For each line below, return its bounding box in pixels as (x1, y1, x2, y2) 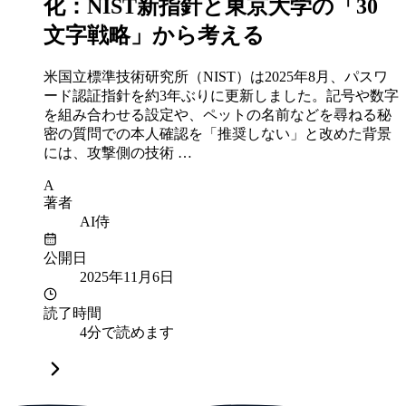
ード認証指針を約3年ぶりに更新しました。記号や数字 (43, 87, 399, 103)
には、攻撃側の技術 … (43, 144, 192, 160)
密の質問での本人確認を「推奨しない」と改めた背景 (43, 125, 391, 141)
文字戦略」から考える (43, 23, 265, 47)
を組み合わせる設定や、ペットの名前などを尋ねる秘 (43, 106, 391, 122)
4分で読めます (80, 324, 174, 340)
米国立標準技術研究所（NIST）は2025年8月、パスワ (43, 68, 388, 84)
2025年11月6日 (80, 268, 174, 285)
